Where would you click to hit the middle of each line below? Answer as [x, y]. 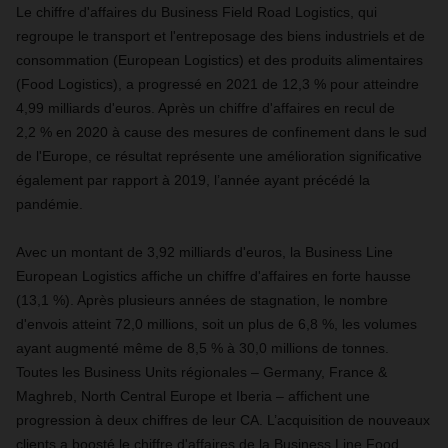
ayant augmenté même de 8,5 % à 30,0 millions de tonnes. [202, 348]
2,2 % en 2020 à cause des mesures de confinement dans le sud [221, 132]
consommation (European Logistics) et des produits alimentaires [219, 60]
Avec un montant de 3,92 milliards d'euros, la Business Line [204, 252]
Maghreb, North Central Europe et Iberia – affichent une [193, 396]
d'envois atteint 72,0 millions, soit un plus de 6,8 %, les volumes [216, 324]
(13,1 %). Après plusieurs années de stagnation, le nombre [202, 300]
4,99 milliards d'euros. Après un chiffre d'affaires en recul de [205, 108]
